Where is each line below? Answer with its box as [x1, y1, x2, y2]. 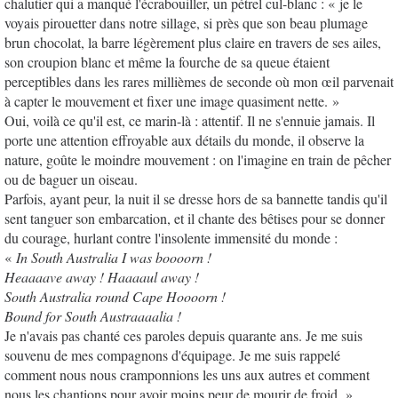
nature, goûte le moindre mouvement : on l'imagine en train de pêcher [4, 149, 391, 169]
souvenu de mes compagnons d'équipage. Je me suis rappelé [4, 345, 340, 364]
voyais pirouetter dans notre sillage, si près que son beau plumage [4, 12, 368, 32]
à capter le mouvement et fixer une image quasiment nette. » [4, 91, 339, 110]
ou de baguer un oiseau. [4, 169, 138, 188]
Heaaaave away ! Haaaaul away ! [4, 267, 199, 286]
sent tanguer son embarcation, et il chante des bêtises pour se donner [4, 208, 385, 227]
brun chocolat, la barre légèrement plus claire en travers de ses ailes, [4, 32, 381, 52]
